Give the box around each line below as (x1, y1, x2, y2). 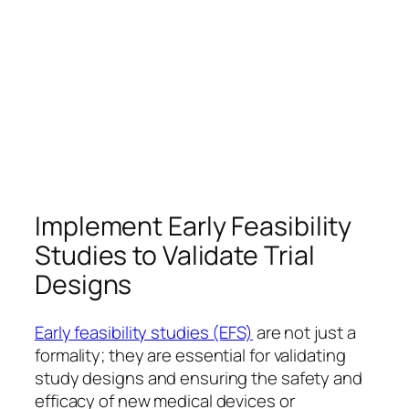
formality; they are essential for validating (35, 342, 346, 367)
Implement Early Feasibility (35, 208, 352, 245)
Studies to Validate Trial (35, 237, 315, 274)
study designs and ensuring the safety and (35, 365, 362, 390)
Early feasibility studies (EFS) (35, 320, 253, 344)
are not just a (252, 320, 356, 344)
